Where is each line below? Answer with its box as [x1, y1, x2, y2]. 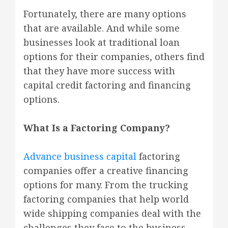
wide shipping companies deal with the [23, 207, 201, 219]
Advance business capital [23, 150, 136, 162]
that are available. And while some [23, 22, 180, 34]
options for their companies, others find [23, 50, 205, 63]
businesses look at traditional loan [23, 36, 180, 48]
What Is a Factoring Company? [23, 122, 170, 134]
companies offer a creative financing [23, 164, 188, 177]
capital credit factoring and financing [23, 79, 191, 91]
